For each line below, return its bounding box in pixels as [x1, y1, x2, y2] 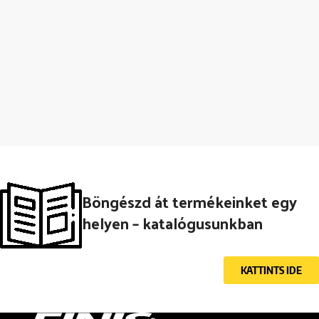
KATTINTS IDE [241, 263, 302, 276]
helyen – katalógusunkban [82, 208, 263, 237]
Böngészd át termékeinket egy [82, 187, 297, 216]
